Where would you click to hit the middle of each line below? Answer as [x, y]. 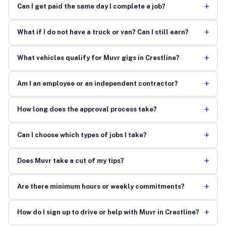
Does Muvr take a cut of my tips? [70, 161]
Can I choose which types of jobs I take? [82, 135]
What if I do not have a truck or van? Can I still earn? [103, 32]
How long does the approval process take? [87, 109]
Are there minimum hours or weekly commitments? [101, 187]
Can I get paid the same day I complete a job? [91, 7]
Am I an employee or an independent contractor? [97, 84]
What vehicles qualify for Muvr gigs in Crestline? [98, 58]
